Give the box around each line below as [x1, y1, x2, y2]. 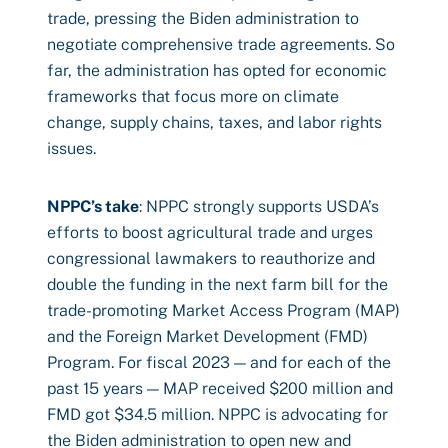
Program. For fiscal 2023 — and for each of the [47, 353, 391, 372]
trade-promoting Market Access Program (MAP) [47, 301, 400, 320]
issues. [47, 139, 96, 158]
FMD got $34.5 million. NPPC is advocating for [47, 405, 388, 424]
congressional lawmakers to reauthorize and [47, 249, 375, 268]
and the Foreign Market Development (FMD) [47, 327, 368, 346]
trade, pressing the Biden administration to [47, 9, 359, 28]
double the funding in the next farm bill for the [47, 275, 388, 294]
